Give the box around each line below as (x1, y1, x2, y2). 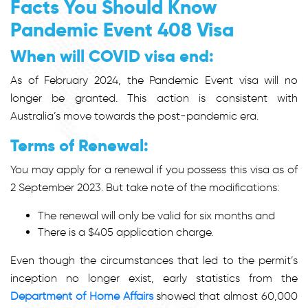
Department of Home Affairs (10, 289, 153, 302)
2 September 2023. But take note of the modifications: (10, 180, 282, 194)
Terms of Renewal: (10, 134, 153, 156)
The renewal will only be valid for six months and (38, 208, 278, 222)
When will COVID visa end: (10, 45, 214, 67)
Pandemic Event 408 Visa (10, 17, 234, 42)
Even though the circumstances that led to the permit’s (10, 253, 298, 267)
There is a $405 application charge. (38, 225, 213, 239)
